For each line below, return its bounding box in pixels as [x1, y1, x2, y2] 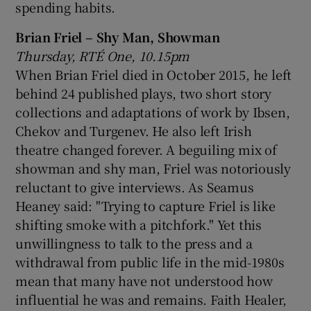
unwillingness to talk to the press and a [15, 233, 253, 252]
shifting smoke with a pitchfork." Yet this [15, 215, 262, 233]
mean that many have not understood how [15, 271, 273, 289]
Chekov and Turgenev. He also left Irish [15, 121, 252, 140]
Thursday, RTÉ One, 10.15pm [15, 46, 190, 65]
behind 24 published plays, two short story [15, 83, 272, 102]
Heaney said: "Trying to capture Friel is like [15, 196, 276, 215]
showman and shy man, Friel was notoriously [15, 158, 292, 177]
